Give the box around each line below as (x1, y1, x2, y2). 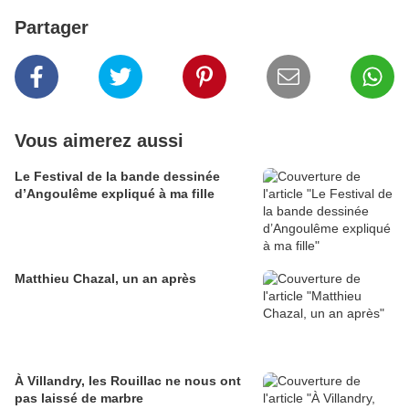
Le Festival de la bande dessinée (15, 169, 220, 184)
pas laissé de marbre (15, 391, 143, 406)
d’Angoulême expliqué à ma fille (15, 186, 215, 202)
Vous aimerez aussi (15, 131, 184, 152)
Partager (15, 17, 89, 38)
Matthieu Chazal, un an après (15, 271, 196, 287)
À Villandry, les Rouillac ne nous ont (15, 373, 241, 389)
